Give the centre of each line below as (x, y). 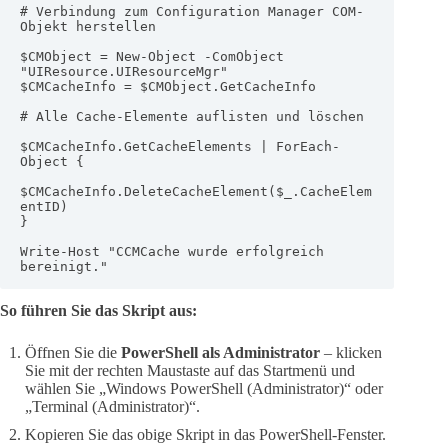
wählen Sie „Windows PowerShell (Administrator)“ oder (204, 388)
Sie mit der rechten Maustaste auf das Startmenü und (190, 370)
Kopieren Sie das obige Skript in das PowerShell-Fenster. (205, 434)
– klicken (351, 352)
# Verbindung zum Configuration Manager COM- (192, 11)
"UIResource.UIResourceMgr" (124, 71)
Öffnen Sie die (73, 352)
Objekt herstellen (88, 26)
